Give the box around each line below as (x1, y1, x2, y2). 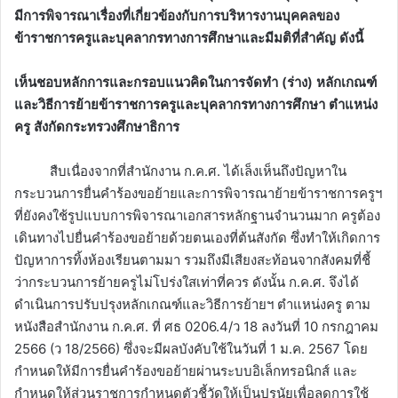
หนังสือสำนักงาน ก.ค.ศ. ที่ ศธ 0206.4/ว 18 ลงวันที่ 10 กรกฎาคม (14, 317, 378, 335)
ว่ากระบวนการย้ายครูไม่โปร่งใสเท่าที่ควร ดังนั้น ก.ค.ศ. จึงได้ (14, 273, 359, 291)
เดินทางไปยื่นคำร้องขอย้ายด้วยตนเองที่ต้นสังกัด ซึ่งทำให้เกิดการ (14, 228, 380, 246)
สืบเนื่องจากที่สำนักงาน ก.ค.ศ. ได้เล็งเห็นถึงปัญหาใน (50, 162, 346, 179)
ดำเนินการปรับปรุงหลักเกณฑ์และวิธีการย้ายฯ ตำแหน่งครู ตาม (14, 295, 370, 313)
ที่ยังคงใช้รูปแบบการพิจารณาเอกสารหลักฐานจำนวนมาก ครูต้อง (14, 206, 380, 224)
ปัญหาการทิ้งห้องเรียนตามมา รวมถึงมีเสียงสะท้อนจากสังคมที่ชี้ (14, 251, 370, 268)
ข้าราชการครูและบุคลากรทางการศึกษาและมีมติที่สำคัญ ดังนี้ (14, 28, 363, 46)
